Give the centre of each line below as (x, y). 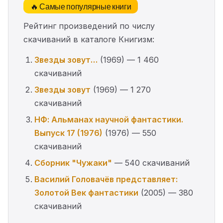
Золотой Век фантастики (86, 193)
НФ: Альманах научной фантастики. (109, 119)
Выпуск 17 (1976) (68, 133)
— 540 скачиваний (151, 163)
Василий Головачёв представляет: (106, 179)
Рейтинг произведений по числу (89, 26)
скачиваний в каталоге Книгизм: (89, 39)
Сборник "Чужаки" (73, 163)
